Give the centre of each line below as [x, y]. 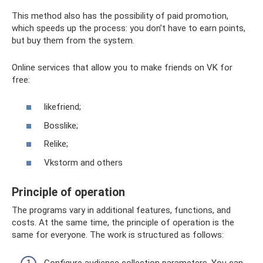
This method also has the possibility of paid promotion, [120, 16]
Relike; [56, 144]
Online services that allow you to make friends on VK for [122, 67]
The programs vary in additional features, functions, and [121, 210]
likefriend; [63, 107]
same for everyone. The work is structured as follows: [118, 235]
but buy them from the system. [73, 40]
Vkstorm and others [83, 162]
